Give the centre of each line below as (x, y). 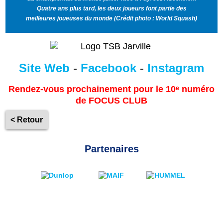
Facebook (109, 68)
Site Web (44, 68)
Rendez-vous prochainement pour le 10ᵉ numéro (111, 89)
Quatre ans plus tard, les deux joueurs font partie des (111, 9)
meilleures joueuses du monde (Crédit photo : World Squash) (111, 19)
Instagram (176, 68)
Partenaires (111, 149)
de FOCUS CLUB (111, 100)
